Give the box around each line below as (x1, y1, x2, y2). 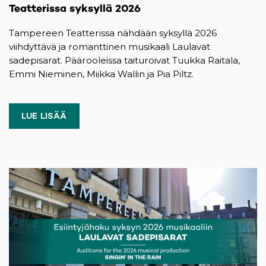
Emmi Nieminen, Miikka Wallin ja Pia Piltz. (9, 68, 194, 80)
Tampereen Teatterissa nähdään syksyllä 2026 (9, 27, 217, 39)
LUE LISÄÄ (21, 110, 67, 122)
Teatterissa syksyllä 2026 (9, 2, 141, 15)
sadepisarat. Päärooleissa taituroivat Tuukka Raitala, (9, 55, 240, 66)
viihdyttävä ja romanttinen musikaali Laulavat (9, 41, 210, 53)
